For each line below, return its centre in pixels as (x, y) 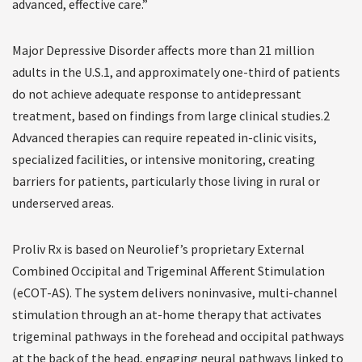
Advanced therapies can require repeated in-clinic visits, (164, 138)
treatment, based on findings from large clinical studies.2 (171, 116)
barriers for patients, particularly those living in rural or (166, 181)
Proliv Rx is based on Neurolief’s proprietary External (158, 249)
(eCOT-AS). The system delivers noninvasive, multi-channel (175, 293)
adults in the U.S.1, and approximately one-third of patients (176, 72)
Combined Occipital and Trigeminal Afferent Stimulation (168, 271)
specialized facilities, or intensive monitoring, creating (164, 160)
